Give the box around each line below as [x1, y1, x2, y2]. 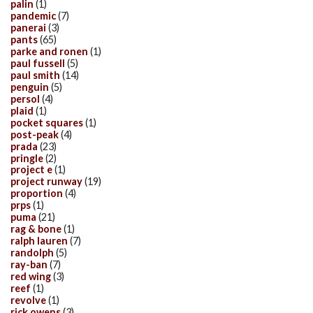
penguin [10, 80, 49, 93]
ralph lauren [10, 235, 68, 247]
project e [10, 163, 52, 176]
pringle [10, 152, 43, 164]
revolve [10, 293, 46, 306]
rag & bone [10, 223, 61, 235]
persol [10, 92, 40, 105]
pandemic [10, 10, 56, 22]
